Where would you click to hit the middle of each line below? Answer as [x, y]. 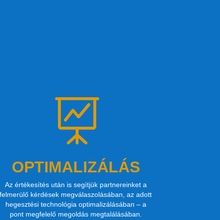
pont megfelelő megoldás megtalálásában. [76, 214]
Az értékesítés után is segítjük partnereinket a [76, 184]
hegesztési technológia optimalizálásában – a [76, 204]
